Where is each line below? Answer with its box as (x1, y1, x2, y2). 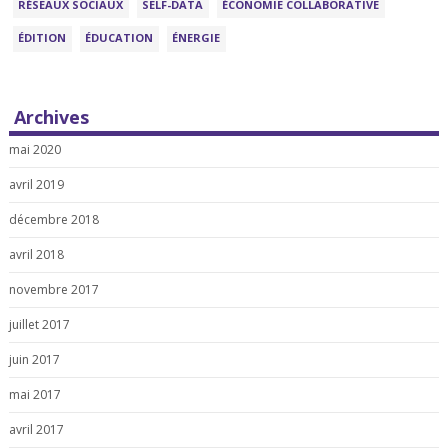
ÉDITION (18, 30, 67, 46)
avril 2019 (8, 176, 64, 194)
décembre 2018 (8, 211, 99, 229)
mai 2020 (8, 141, 61, 159)
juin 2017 (8, 350, 60, 368)
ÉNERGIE (172, 30, 221, 46)
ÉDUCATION (85, 30, 154, 46)
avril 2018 (8, 246, 64, 264)
